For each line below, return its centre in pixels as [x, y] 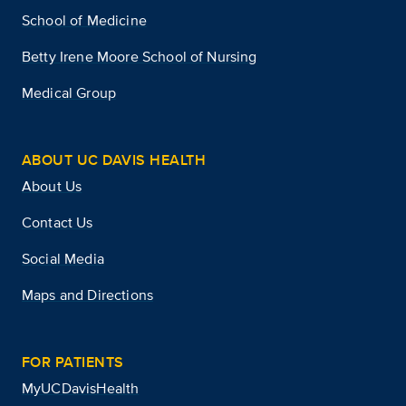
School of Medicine [84, 20]
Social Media [63, 258]
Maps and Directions [88, 295]
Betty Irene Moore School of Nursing [140, 56]
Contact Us [58, 222]
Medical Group [69, 92]
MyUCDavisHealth [81, 388]
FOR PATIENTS [73, 362]
